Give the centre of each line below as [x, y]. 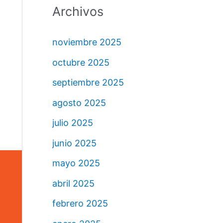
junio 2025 [74, 143]
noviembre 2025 [87, 42]
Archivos [78, 12]
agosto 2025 [79, 103]
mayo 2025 [76, 163]
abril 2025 [73, 183]
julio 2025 [72, 123]
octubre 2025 [81, 62]
